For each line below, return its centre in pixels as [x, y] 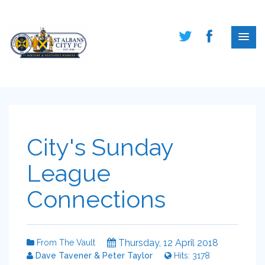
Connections [96, 199]
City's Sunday [100, 147]
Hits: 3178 [191, 256]
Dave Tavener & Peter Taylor [93, 256]
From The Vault [65, 243]
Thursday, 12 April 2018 [167, 243]
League [69, 173]
